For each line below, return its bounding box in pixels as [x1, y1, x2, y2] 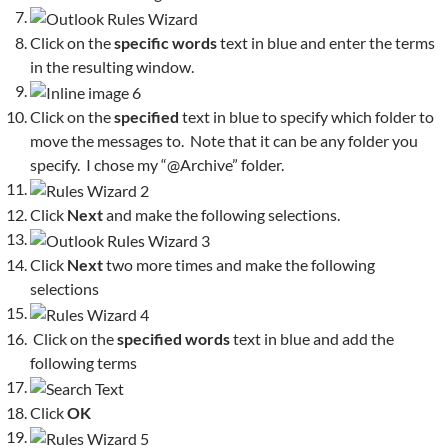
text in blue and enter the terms [217, 32, 435, 52]
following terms [30, 352, 137, 372]
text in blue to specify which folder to [179, 106, 434, 126]
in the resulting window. [30, 56, 194, 76]
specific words [114, 32, 217, 52]
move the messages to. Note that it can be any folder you [30, 130, 418, 150]
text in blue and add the [230, 328, 394, 348]
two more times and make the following [103, 254, 375, 274]
